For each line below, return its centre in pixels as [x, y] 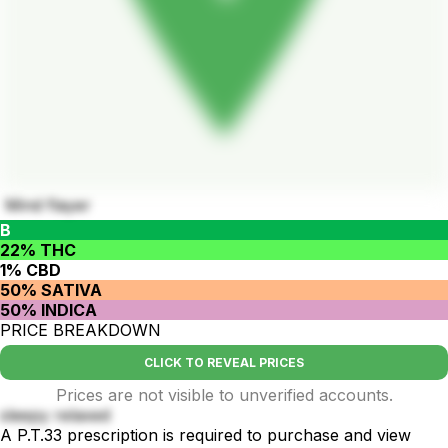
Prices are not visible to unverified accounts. [224, 394]
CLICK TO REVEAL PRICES [224, 362]
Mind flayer [48, 204]
